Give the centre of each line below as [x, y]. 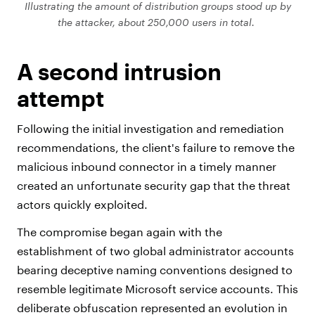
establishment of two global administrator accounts [155, 250]
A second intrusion [119, 71]
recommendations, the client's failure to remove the [156, 147]
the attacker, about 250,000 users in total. [157, 22]
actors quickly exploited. [85, 204]
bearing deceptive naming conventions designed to [155, 269]
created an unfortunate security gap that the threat [154, 185]
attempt [64, 98]
